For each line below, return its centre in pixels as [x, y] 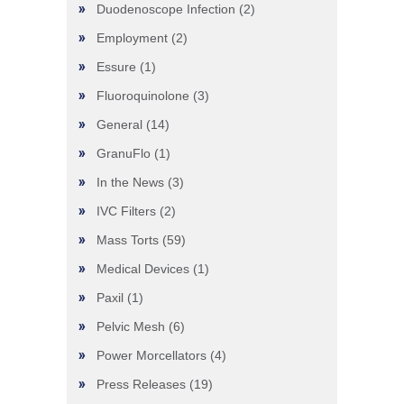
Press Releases [141, 384]
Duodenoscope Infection [166, 9]
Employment [132, 38]
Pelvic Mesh [131, 326]
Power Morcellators [151, 355]
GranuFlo [124, 153]
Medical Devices [143, 269]
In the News [130, 182]
